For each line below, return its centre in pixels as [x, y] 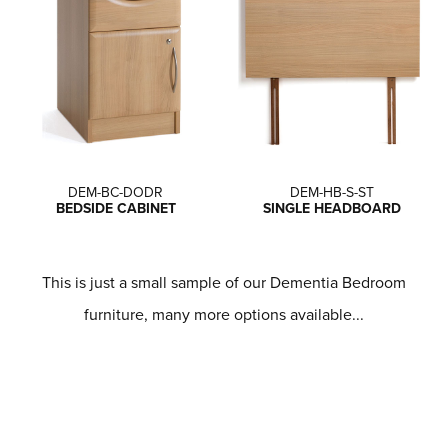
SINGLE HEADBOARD [332, 207]
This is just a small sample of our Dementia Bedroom [224, 281]
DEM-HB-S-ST [332, 191]
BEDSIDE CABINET [115, 207]
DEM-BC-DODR [116, 191]
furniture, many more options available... [224, 313]
